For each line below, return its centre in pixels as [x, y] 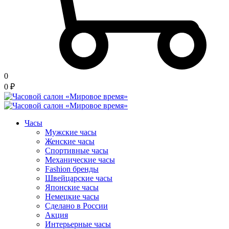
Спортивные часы [77, 151]
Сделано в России [76, 206]
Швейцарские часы [79, 178]
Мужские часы [71, 132]
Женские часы [70, 142]
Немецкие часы [72, 197]
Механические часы [80, 160]
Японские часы [72, 188]
